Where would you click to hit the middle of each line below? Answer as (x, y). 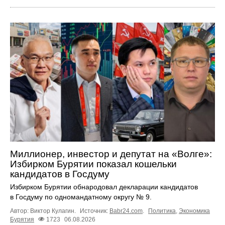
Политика (162, 211)
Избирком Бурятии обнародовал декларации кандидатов (104, 187)
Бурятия (22, 219)
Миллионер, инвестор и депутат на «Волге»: (111, 154)
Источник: (95, 211)
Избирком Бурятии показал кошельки (93, 164)
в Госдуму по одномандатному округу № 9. (81, 197)
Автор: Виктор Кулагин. (44, 211)
